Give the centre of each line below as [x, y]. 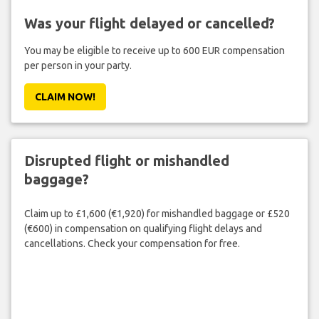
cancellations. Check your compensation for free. [132, 244]
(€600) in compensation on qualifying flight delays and [143, 229]
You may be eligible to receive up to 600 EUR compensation [154, 50]
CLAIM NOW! [65, 96]
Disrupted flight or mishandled [126, 160]
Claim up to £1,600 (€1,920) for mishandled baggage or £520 [157, 214]
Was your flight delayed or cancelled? [149, 23]
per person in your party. [78, 65]
